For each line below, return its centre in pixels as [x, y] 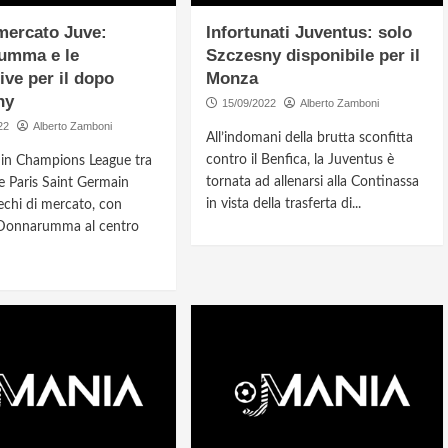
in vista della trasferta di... [284, 204]
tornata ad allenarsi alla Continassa [313, 182]
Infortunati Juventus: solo [309, 33]
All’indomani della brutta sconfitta [310, 138]
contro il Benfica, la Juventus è [300, 160]
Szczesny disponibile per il [313, 56]
